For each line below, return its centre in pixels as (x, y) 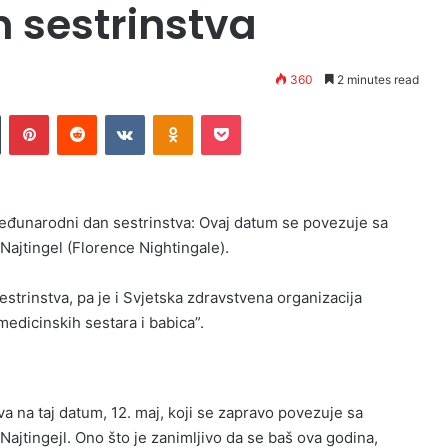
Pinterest (76, 114)
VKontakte (176, 114)
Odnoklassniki (235, 114)
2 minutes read (376, 79)
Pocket (261, 114)
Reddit (116, 114)
